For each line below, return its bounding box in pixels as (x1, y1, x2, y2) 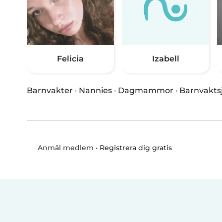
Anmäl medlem (35, 143, 94, 153)
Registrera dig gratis (99, 143, 172, 152)
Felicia (57, 54, 84, 64)
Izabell (152, 54, 179, 64)
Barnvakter (27, 86, 73, 96)
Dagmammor (118, 86, 173, 96)
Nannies (79, 86, 112, 96)
